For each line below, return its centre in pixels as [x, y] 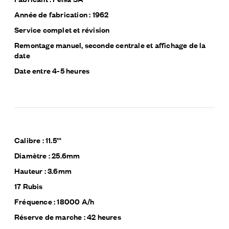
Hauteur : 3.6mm [43, 170]
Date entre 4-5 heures [52, 70]
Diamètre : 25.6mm [47, 155]
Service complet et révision [62, 29]
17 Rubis [29, 186]
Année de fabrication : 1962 [62, 14]
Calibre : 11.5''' [38, 140]
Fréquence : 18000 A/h [54, 201]
